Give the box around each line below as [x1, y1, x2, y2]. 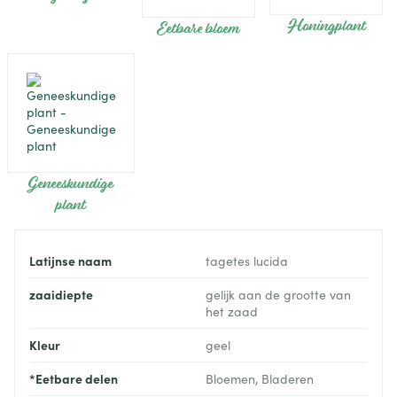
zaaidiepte [29, 285, 93, 304]
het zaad [206, 303, 258, 321]
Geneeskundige [28, 171, 113, 197]
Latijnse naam [29, 252, 112, 270]
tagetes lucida [206, 253, 288, 270]
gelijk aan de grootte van [206, 286, 351, 304]
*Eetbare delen [29, 370, 118, 388]
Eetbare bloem [157, 16, 240, 42]
